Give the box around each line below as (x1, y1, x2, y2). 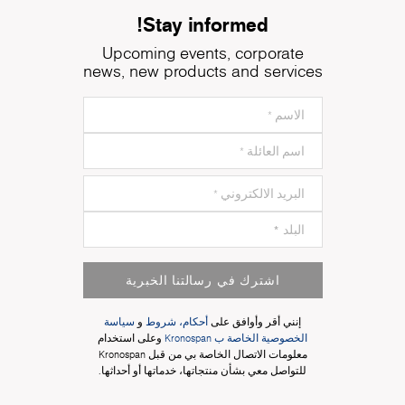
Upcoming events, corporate (101, 41, 304, 64)
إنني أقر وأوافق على (208, 315, 301, 329)
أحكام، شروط (146, 315, 208, 329)
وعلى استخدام (98, 331, 162, 345)
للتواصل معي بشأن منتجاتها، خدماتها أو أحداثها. (99, 363, 306, 378)
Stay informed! (143, 9, 268, 38)
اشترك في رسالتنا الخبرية (125, 271, 280, 288)
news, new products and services (82, 59, 323, 82)
